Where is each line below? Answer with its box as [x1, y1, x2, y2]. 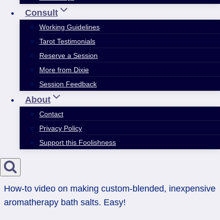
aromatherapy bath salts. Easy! [4, 197, 126, 208]
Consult [25, 8, 58, 18]
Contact [39, 110, 63, 118]
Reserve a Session [39, 52, 98, 60]
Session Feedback [39, 80, 97, 88]
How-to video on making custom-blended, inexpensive [4, 184, 216, 194]
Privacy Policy [39, 124, 82, 133]
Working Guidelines [39, 23, 100, 31]
